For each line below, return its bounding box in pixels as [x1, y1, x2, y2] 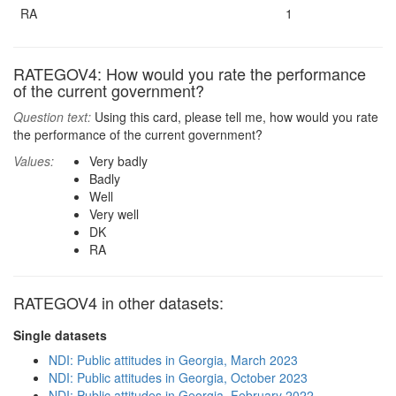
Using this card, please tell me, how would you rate [91, 108, 378, 126]
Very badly [89, 152, 148, 170]
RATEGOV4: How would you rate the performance [13, 62, 366, 85]
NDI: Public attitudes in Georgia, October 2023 [49, 369, 308, 386]
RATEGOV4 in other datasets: [13, 291, 224, 314]
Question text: [13, 108, 91, 126]
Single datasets [13, 326, 107, 344]
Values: [13, 152, 54, 170]
